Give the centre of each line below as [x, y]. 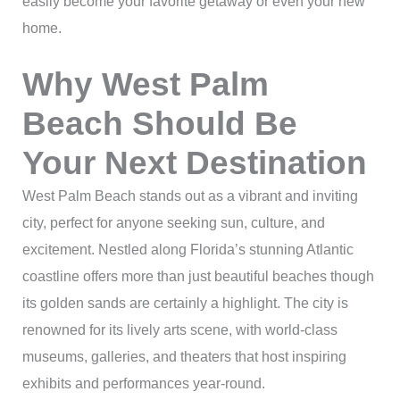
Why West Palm [145, 84]
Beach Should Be [159, 123]
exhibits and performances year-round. [143, 383]
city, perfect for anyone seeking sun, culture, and [173, 222]
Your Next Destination [194, 162]
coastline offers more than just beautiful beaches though [198, 276]
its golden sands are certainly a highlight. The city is [185, 303]
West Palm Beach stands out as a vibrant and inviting [190, 196]
